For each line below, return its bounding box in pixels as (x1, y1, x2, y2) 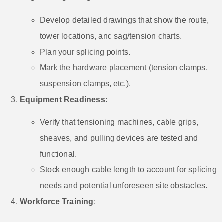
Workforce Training (20, 197, 94, 206)
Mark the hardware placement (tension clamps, (40, 63, 208, 72)
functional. (40, 150, 77, 159)
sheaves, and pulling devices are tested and (40, 134, 198, 143)
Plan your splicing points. (40, 47, 131, 56)
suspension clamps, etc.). (40, 79, 131, 88)
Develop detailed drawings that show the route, (40, 15, 209, 24)
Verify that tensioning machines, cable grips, (40, 118, 199, 127)
